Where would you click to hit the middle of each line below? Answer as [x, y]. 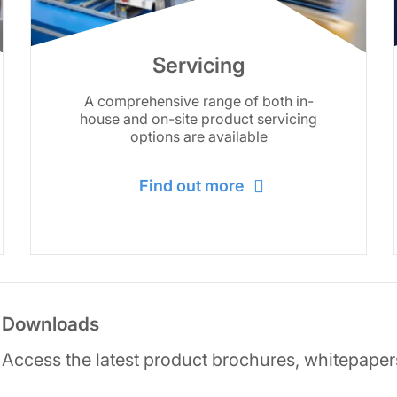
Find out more [191, 185]
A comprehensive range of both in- [198, 101]
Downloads [51, 323]
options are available [198, 136]
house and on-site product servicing [198, 119]
